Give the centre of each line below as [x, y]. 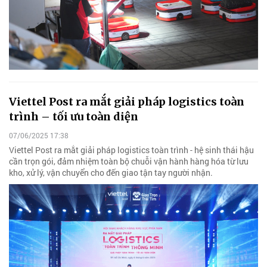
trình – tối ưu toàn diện [74, 117]
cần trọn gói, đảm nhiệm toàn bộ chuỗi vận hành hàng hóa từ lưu [129, 161]
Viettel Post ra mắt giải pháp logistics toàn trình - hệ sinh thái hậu [131, 150]
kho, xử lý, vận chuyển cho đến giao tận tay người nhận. [111, 172]
